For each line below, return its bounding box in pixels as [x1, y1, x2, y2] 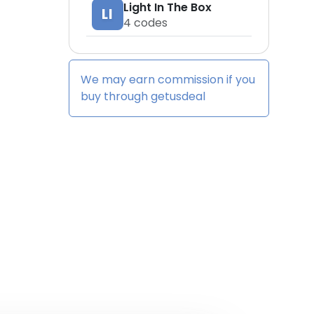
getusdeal [151, 88, 205, 104]
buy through [81, 88, 151, 104]
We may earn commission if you [81, 71, 255, 88]
